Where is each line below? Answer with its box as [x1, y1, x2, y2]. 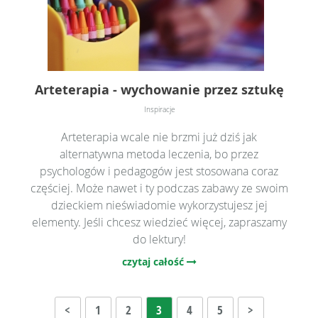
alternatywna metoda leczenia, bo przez [60, 146, 258, 162]
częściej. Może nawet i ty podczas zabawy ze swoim [30, 180, 288, 196]
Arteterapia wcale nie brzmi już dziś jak [61, 128, 257, 145]
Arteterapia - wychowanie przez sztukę [34, 80, 284, 99]
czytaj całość [121, 254, 187, 268]
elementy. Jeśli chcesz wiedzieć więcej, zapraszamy [31, 214, 287, 230]
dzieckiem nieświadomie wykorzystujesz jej [50, 197, 268, 213]
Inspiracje [143, 104, 175, 114]
